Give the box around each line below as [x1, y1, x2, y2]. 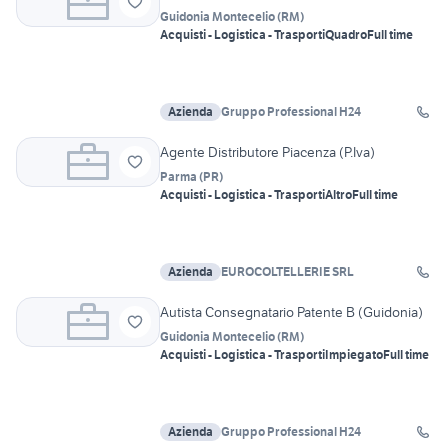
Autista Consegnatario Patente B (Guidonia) [160, 303, 423, 322]
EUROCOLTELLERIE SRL [221, 264, 354, 280]
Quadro [325, 27, 367, 43]
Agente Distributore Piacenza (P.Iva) [160, 143, 375, 162]
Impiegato [325, 347, 383, 363]
